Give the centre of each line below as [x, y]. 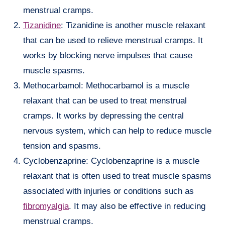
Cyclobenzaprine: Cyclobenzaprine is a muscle [111, 161]
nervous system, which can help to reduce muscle [117, 131]
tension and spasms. [62, 146]
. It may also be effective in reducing [137, 206]
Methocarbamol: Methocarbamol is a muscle [106, 86]
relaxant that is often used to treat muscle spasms [117, 176]
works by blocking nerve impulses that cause [108, 56]
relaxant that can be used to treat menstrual [105, 101]
